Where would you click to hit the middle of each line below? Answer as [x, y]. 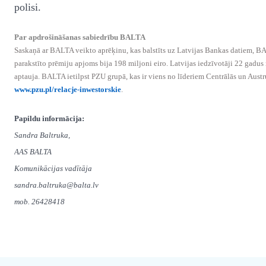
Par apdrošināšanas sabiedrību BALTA [80, 37]
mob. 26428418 [39, 202]
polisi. [29, 7]
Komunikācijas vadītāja [53, 168]
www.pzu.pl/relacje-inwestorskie [68, 89]
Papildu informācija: [49, 118]
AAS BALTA [33, 152]
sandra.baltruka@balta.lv [56, 185]
